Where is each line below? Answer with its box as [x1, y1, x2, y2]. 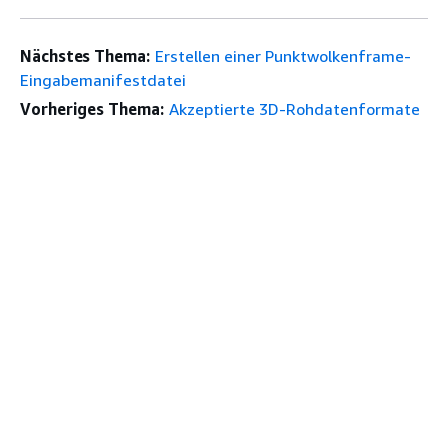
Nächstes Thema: [20, 46, 150, 66]
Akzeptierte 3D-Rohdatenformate [168, 99, 420, 119]
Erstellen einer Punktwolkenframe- [154, 46, 411, 66]
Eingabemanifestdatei [20, 70, 186, 90]
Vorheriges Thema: [20, 99, 164, 119]
